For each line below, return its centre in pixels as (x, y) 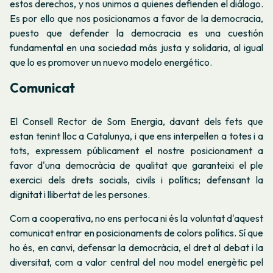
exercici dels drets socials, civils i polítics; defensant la (136, 180)
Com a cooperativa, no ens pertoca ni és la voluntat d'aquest (136, 218)
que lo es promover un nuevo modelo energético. (111, 62)
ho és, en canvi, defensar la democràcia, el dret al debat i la (136, 248)
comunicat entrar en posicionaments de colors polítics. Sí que (136, 233)
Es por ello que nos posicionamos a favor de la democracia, (136, 18)
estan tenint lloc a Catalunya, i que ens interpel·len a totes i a (136, 136)
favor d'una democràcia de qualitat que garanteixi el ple (136, 165)
